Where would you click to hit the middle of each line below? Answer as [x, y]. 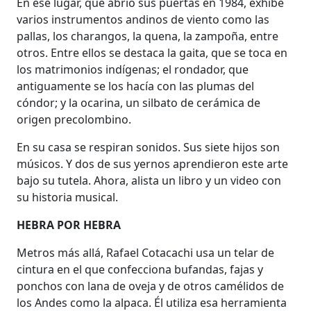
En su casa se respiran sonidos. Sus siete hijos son [149, 147]
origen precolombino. [74, 119]
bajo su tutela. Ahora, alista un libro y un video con [149, 180]
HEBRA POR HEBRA [69, 225]
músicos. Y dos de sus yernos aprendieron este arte [153, 163]
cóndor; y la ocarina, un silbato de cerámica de [139, 102]
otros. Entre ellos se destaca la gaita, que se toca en [152, 52]
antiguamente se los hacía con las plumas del [136, 86]
